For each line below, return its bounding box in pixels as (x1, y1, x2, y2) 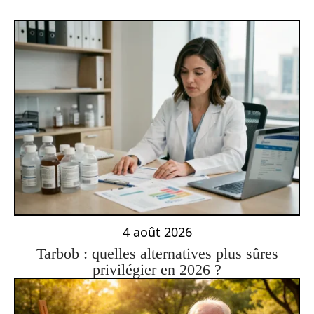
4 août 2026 (122, 223, 192, 240)
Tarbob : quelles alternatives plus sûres (36, 244, 278, 262)
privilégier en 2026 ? (93, 260, 221, 278)
